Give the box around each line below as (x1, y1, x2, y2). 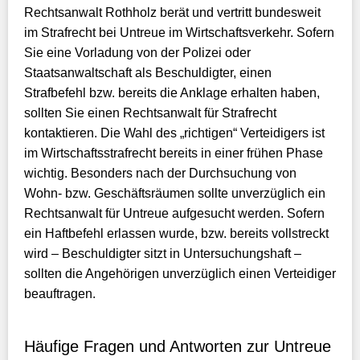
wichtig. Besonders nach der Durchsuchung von (24, 166, 297, 180)
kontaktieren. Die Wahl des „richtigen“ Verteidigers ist (24, 126, 325, 140)
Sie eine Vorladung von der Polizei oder (24, 46, 251, 59)
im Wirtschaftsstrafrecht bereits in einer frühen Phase (24, 146, 323, 160)
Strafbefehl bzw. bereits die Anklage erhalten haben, (24, 86, 320, 100)
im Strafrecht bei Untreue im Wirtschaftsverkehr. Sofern (24, 26, 334, 39)
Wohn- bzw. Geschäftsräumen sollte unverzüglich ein (24, 186, 325, 200)
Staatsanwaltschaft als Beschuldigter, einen (24, 66, 272, 80)
